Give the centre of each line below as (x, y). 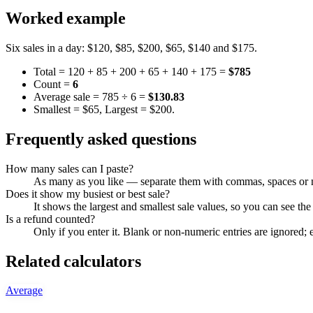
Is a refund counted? (50, 219)
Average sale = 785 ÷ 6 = (91, 96)
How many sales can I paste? (70, 168)
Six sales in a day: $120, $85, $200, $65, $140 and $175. (131, 48)
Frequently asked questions (101, 139)
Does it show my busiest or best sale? (88, 194)
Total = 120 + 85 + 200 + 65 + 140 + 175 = (131, 71)
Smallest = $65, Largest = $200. (104, 109)
